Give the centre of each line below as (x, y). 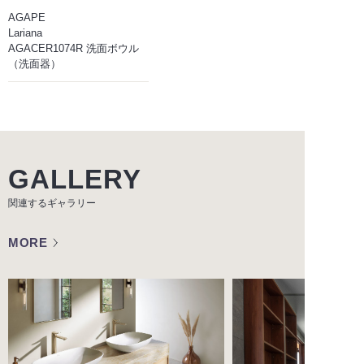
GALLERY (75, 180)
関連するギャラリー (52, 204)
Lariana (25, 33)
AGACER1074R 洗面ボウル (74, 49)
